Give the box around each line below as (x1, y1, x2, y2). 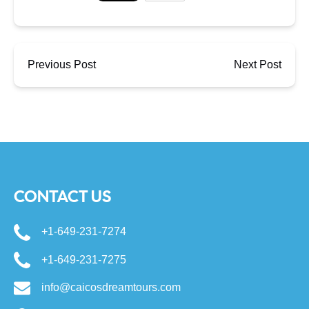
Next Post (234, 58, 281, 70)
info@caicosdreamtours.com (41, 281, 181, 294)
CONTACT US (14, 185, 111, 207)
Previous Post (28, 58, 96, 70)
